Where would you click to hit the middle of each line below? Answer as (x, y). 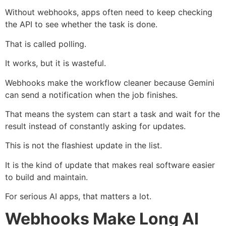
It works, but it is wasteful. (55, 63)
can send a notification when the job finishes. (91, 95)
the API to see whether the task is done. (81, 24)
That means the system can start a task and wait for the (112, 114)
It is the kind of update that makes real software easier (110, 165)
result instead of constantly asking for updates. (95, 126)
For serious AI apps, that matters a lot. (78, 196)
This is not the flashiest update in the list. (83, 146)
